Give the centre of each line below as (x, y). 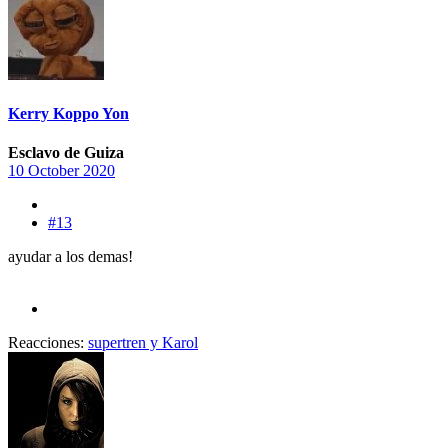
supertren (117, 343)
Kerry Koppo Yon (68, 114)
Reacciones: (46, 343)
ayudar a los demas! (70, 257)
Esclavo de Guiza (66, 153)
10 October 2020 (61, 171)
